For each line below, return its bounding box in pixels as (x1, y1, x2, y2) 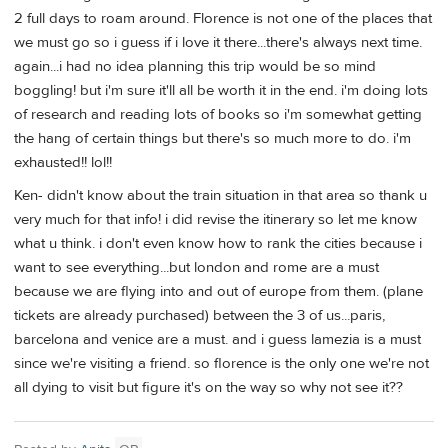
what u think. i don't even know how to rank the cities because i (14, 234, 422, 254)
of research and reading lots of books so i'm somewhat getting (14, 104, 422, 124)
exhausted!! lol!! (14, 152, 112, 172)
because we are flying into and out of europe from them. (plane (14, 282, 423, 302)
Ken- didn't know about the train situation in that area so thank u (14, 186, 427, 206)
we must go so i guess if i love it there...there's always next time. (14, 32, 422, 52)
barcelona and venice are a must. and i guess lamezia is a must (14, 330, 421, 350)
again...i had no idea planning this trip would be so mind (14, 56, 376, 76)
